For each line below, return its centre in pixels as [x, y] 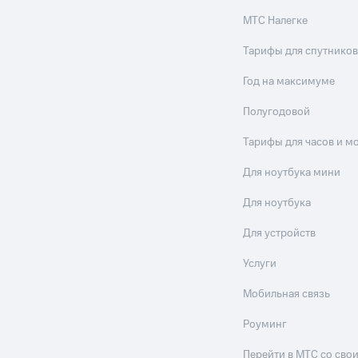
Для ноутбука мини [292, 173]
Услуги [260, 264]
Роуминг [265, 324]
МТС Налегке [276, 21]
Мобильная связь [287, 294]
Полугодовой [277, 112]
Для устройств [280, 233]
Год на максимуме [289, 82]
